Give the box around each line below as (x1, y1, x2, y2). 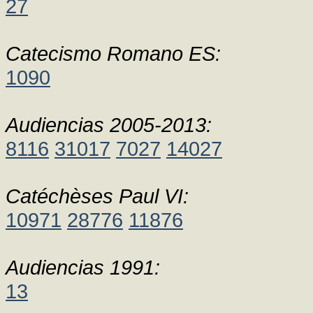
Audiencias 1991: (6, 256, 160, 279)
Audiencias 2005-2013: (6, 113, 212, 136)
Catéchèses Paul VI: (6, 184, 189, 208)
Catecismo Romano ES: (6, 42, 221, 65)
